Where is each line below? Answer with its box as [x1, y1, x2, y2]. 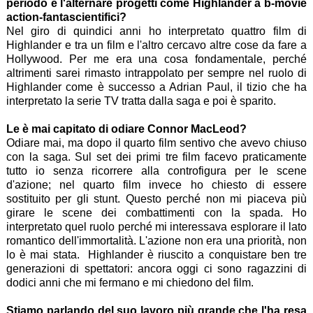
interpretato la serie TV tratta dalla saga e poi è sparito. [6, 95, 279, 108]
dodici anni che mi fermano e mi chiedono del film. [6, 277, 256, 289]
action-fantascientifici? [6, 11, 129, 24]
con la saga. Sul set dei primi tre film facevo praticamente [6, 151, 307, 163]
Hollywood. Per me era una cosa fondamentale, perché [6, 53, 307, 66]
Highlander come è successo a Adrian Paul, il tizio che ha [6, 81, 307, 94]
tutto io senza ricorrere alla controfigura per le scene [6, 165, 307, 177]
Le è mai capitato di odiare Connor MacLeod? [6, 123, 247, 136]
